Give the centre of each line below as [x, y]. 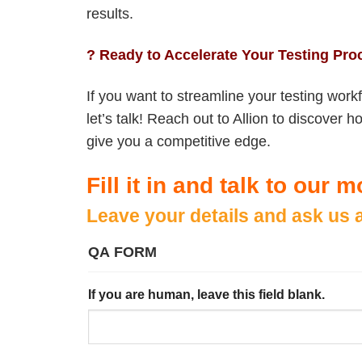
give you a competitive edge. [179, 142]
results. [110, 14]
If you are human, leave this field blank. [207, 295]
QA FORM [123, 253]
